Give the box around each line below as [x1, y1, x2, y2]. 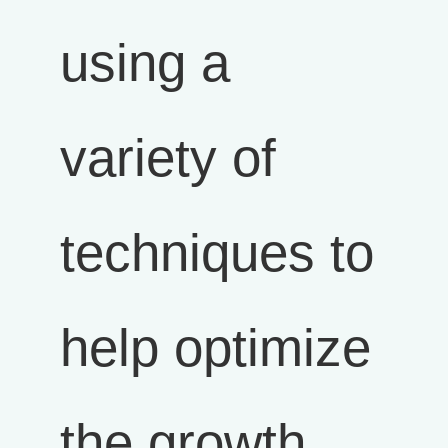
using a [60, 33, 230, 92]
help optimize [60, 318, 371, 377]
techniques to [60, 223, 374, 282]
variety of [60, 128, 276, 187]
